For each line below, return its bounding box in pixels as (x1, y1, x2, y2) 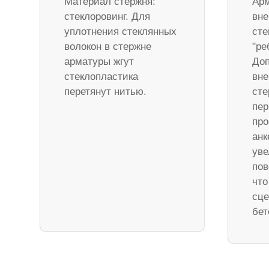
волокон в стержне (64, 41, 152, 53)
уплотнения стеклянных (64, 26, 177, 38)
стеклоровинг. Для (64, 11, 151, 23)
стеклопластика (64, 71, 139, 83)
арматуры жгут (64, 56, 134, 68)
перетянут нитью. (64, 86, 147, 98)
